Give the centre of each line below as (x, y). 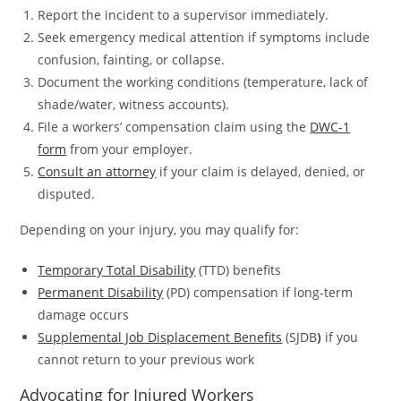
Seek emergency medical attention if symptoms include (204, 38)
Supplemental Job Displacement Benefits (160, 337)
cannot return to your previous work (146, 360)
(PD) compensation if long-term (260, 293)
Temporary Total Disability (117, 270)
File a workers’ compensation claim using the (174, 127)
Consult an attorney (97, 172)
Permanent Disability (101, 293)
